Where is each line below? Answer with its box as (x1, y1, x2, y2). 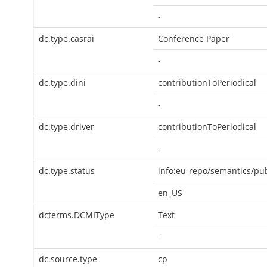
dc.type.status (39, 165, 95, 176)
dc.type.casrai (39, 33, 94, 44)
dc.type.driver (39, 121, 94, 132)
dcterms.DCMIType (39, 209, 114, 221)
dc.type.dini (39, 77, 86, 88)
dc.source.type (39, 253, 97, 265)
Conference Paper (158, 33, 229, 44)
